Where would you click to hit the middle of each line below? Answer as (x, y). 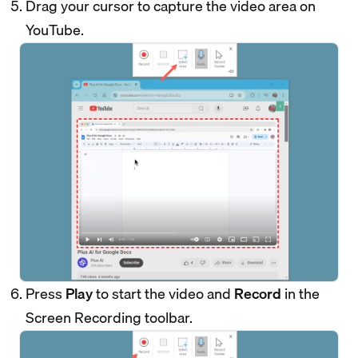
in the (300, 293)
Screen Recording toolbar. (109, 317)
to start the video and (163, 293)
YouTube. (55, 30)
